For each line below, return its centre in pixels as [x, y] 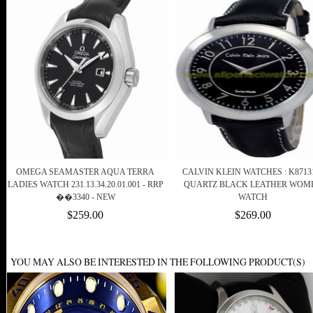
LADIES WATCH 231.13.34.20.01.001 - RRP [85, 185]
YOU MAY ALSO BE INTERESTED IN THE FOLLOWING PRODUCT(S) [158, 262]
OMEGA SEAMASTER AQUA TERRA [85, 172]
